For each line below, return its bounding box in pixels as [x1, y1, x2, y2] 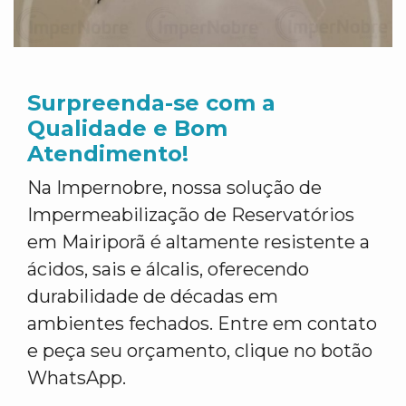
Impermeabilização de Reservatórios [27, 204, 354, 226]
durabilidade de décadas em [27, 285, 278, 307]
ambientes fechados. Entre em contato [27, 313, 377, 334]
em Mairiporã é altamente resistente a [27, 231, 370, 253]
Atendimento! [27, 140, 188, 167]
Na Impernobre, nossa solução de [27, 177, 322, 198]
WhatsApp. [27, 367, 126, 389]
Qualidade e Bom [27, 115, 227, 141]
